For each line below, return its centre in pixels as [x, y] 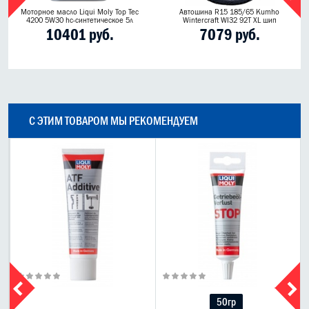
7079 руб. [229, 35]
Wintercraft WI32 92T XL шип [229, 20]
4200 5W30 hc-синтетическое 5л [80, 20]
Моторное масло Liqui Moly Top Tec [80, 12]
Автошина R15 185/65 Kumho [229, 12]
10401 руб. [80, 35]
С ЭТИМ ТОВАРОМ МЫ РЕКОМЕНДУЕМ [113, 121]
